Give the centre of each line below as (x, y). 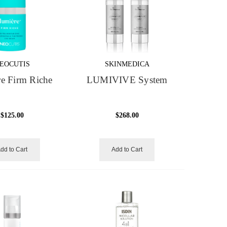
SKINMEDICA (127, 64)
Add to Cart (127, 150)
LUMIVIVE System (127, 80)
